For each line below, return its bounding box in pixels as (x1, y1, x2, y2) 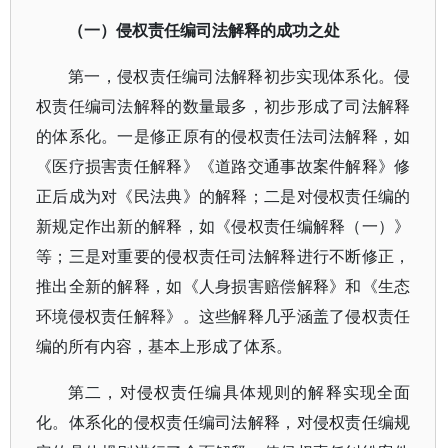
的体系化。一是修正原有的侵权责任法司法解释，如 (36, 128, 411, 145)
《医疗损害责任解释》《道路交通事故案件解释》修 (36, 158, 411, 175)
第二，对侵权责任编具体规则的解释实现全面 (68, 384, 411, 401)
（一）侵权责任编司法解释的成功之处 (68, 22, 340, 39)
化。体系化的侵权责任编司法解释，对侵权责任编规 (36, 414, 411, 431)
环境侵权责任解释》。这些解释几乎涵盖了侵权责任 (36, 308, 411, 325)
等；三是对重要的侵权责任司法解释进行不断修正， (36, 248, 411, 265)
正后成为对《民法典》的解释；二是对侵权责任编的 (36, 188, 411, 205)
